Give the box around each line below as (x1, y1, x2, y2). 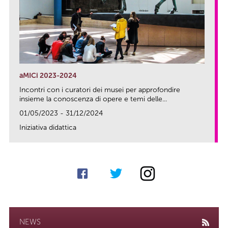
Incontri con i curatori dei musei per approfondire (19, 85, 180, 95)
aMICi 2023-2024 (19, 71, 77, 80)
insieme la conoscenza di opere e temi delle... (19, 95, 167, 104)
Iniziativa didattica (19, 123, 76, 132)
